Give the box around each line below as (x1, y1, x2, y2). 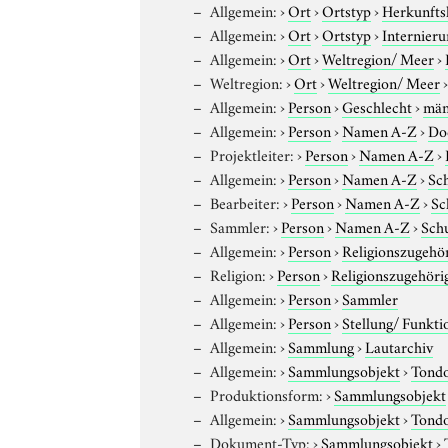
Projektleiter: (210, 142, 295, 165)
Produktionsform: (210, 382, 324, 405)
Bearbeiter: (210, 190, 281, 213)
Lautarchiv (365, 334, 434, 357)
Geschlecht (342, 94, 413, 117)
